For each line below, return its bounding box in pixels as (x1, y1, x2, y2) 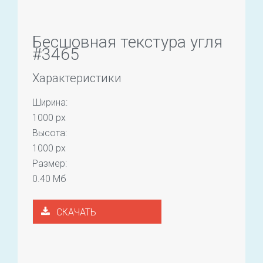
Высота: (32, 127, 67, 139)
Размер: (32, 157, 67, 169)
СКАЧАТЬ (56, 206, 96, 218)
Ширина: (32, 96, 68, 108)
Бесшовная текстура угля (32, 32, 222, 52)
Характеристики (32, 70, 122, 85)
